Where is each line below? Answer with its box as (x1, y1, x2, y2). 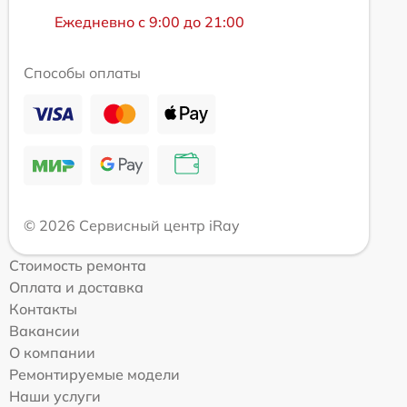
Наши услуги (9, 386, 101, 405)
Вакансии (9, 321, 80, 340)
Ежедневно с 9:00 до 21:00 (55, 12, 244, 31)
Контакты (9, 299, 77, 318)
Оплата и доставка (9, 277, 144, 296)
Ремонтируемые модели (9, 364, 180, 383)
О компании (9, 342, 95, 362)
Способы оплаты (24, 63, 141, 82)
